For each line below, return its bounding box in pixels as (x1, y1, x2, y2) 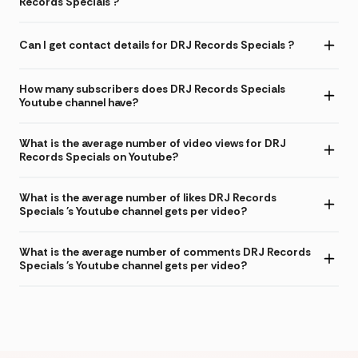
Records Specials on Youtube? (19, 149, 178, 164)
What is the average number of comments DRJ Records (19, 244, 311, 259)
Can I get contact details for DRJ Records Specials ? (19, 38, 294, 53)
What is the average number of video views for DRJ (19, 135, 286, 150)
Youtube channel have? (19, 94, 138, 109)
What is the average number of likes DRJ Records (19, 189, 276, 205)
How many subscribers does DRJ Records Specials (19, 81, 285, 96)
